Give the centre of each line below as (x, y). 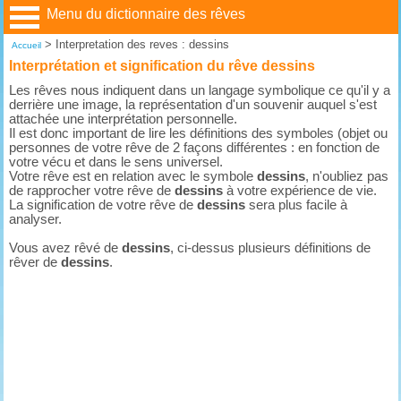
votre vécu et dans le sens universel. (116, 162)
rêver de (35, 262)
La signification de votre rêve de (103, 205)
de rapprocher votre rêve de (92, 190)
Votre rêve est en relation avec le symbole (133, 176)
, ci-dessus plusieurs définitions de (271, 247)
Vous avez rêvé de (66, 247)
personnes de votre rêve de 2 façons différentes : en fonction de (195, 147)
